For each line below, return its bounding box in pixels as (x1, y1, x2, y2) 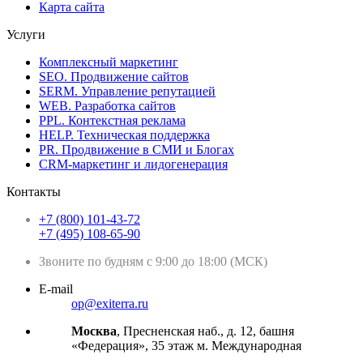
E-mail (39, 281, 73, 296)
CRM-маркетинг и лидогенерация (39, 156, 228, 171)
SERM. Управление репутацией (39, 83, 216, 98)
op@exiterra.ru (71, 296, 148, 310)
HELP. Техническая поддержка (39, 127, 210, 142)
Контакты (6, 184, 61, 199)
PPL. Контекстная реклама (39, 113, 186, 127)
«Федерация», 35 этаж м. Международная (71, 338, 301, 352)
